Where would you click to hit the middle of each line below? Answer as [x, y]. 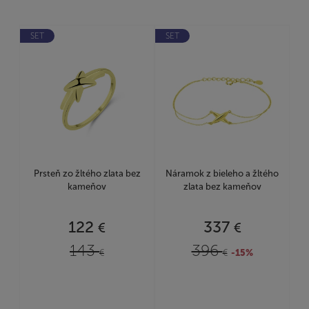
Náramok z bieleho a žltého [222, 173]
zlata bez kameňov [222, 186]
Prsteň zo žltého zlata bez [87, 173]
